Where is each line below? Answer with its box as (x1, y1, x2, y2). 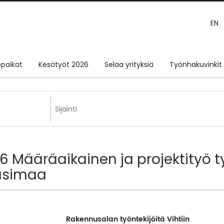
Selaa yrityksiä (104, 59, 153, 70)
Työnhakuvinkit (169, 59, 222, 70)
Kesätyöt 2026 (38, 59, 88, 70)
